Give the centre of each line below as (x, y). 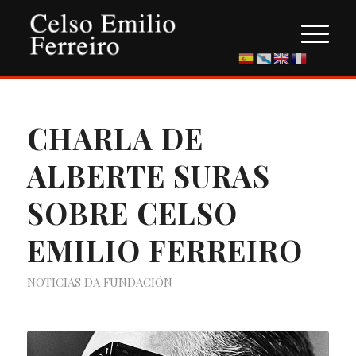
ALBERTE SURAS (148, 175)
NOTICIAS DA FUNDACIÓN (99, 282)
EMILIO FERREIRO (164, 250)
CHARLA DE (115, 138)
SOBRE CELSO (132, 213)
